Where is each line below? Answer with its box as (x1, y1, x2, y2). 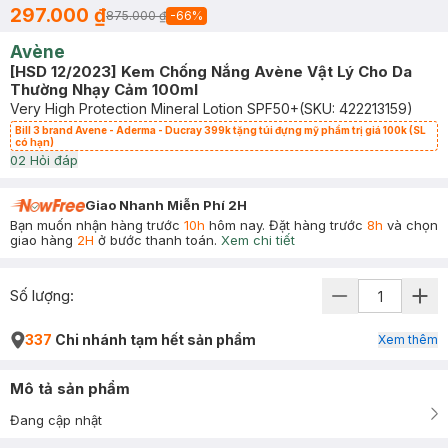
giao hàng (10, 232, 77, 248)
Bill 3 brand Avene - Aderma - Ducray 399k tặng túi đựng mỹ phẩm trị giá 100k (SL (15, 124, 426, 136)
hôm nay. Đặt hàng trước (205, 217, 367, 233)
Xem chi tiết (221, 232, 295, 248)
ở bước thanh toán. (94, 232, 217, 248)
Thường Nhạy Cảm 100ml (10, 80, 198, 99)
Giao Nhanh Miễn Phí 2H (85, 197, 247, 213)
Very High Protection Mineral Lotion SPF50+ (10, 100, 299, 117)
